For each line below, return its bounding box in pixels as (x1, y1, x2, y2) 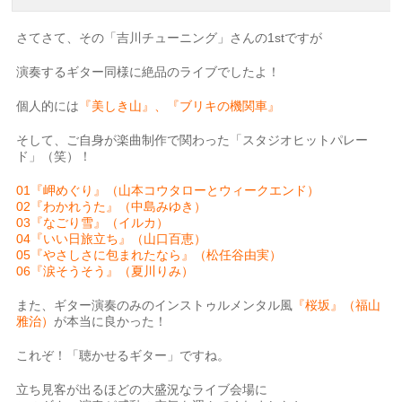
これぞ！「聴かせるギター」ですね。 (16, 348, 231, 363)
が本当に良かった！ (54, 314, 168, 329)
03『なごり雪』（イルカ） (16, 215, 170, 231)
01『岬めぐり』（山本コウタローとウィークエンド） (16, 183, 320, 198)
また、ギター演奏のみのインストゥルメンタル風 (16, 298, 293, 313)
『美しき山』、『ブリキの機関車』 (79, 99, 281, 114)
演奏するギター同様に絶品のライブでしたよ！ (16, 65, 281, 80)
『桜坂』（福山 (293, 298, 381, 313)
